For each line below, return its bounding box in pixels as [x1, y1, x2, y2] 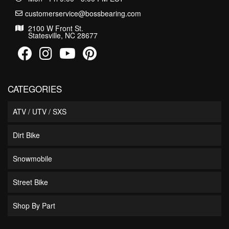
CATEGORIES [8, 82, 62, 95]
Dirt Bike [13, 129, 40, 140]
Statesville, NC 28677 [28, 30, 98, 40]
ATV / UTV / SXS [13, 106, 66, 117]
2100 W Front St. [28, 22, 83, 33]
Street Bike [13, 176, 48, 187]
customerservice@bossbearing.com [25, 8, 141, 18]
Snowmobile [13, 153, 52, 164]
